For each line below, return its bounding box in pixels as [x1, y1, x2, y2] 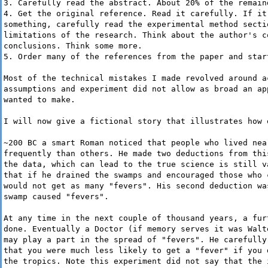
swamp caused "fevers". [4, 192, 109, 202]
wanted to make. [4, 95, 75, 105]
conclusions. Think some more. [4, 41, 142, 51]
